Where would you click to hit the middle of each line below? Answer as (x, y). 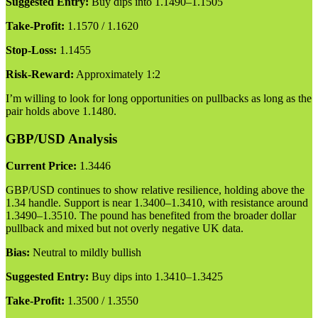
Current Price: (41, 166)
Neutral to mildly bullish (86, 253)
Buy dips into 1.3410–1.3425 (156, 277)
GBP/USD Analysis (61, 138)
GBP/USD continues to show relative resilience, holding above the (155, 190)
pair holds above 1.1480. (61, 111)
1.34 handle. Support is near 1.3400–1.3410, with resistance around (157, 203)
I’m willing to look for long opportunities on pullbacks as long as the (159, 98)
